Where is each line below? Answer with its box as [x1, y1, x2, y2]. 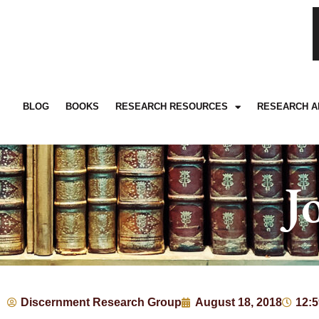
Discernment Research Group [21, 296, 182, 309]
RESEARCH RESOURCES [115, 101, 228, 113]
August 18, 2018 [195, 296, 282, 309]
